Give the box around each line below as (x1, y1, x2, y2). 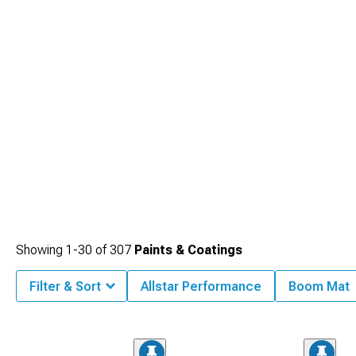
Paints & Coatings (134, 242, 242, 257)
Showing (16, 242, 66, 257)
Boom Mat (288, 279, 350, 294)
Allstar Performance (141, 279, 261, 294)
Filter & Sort (29, 279, 101, 294)
